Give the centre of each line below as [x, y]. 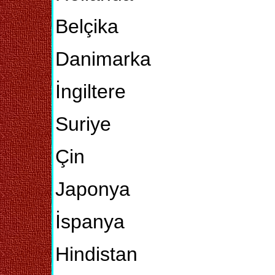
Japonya [93, 189]
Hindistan [96, 254]
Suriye [83, 124]
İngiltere [91, 91]
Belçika [87, 26]
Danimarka [103, 59]
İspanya [90, 222]
